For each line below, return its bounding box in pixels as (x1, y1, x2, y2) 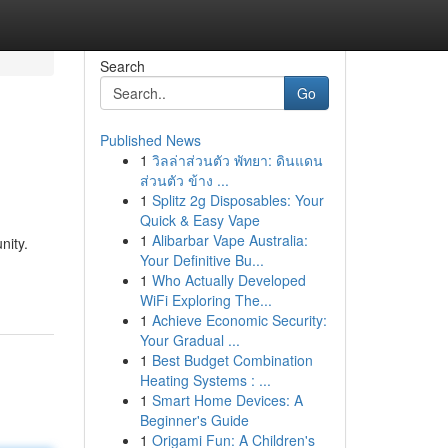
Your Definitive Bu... (139, 250, 264, 270)
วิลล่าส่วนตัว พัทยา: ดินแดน (151, 150, 323, 170)
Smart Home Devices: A (151, 390, 303, 410)
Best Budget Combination (151, 350, 313, 370)
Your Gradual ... (139, 330, 240, 350)
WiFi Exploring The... (139, 290, 272, 310)
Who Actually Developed (151, 270, 306, 290)
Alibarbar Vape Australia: (151, 230, 308, 250)
